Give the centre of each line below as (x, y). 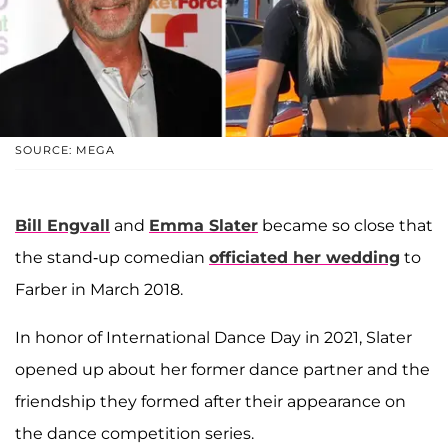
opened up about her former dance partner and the (222, 370)
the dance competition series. (134, 434)
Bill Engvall (62, 226)
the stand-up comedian (112, 258)
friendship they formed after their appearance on (210, 402)
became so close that (345, 226)
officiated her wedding (304, 258)
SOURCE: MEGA (65, 150)
